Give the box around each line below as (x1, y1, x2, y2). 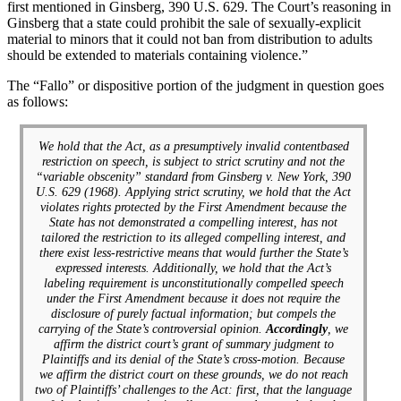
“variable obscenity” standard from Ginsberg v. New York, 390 (36, 168, 352, 183)
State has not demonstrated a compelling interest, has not (49, 214, 338, 229)
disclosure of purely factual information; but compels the (51, 305, 337, 320)
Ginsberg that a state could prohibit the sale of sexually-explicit (7, 14, 361, 30)
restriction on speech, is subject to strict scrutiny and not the (42, 153, 346, 168)
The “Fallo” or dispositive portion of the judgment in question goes (7, 77, 384, 93)
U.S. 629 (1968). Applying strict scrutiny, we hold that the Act (36, 183, 352, 199)
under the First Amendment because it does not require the (47, 290, 341, 305)
